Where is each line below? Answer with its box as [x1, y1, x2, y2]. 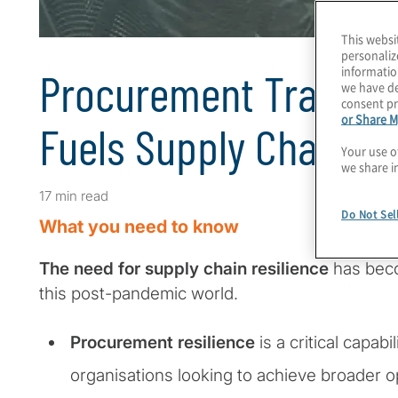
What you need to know [39, 216, 239, 238]
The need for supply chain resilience [39, 259, 329, 280]
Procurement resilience [70, 332, 255, 354]
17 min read [39, 187, 108, 204]
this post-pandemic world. [39, 283, 238, 305]
